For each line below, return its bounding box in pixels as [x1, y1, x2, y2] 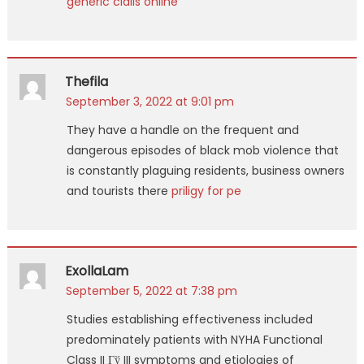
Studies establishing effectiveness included [66, 310, 313, 327]
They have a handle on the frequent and [66, 121, 299, 138]
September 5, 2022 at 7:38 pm [65, 282, 237, 299]
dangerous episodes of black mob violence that [66, 141, 339, 158]
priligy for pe [171, 182, 241, 199]
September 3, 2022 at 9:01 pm [65, 93, 234, 110]
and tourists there [66, 182, 171, 199]
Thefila [64, 71, 108, 91]
